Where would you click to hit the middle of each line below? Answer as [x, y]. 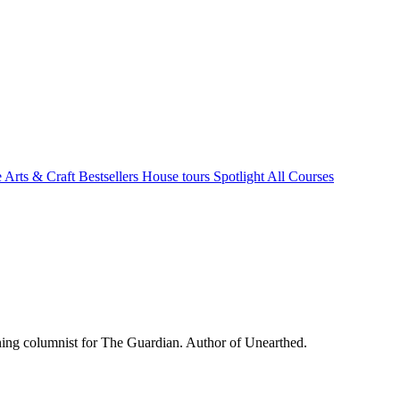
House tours [178, 176]
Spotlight [240, 176]
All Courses [300, 176]
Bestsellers [110, 176]
